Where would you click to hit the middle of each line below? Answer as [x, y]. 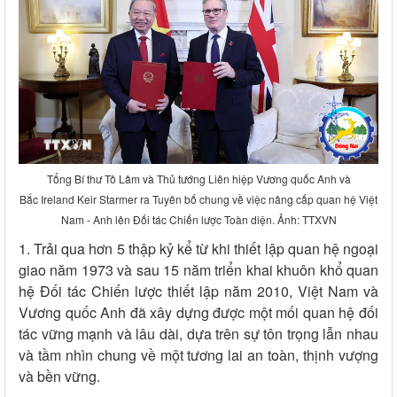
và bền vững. [59, 377]
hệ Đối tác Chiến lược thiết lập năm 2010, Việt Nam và [198, 292]
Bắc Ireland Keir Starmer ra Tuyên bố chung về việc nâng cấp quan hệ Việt [198, 199]
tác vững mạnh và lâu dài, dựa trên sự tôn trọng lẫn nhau [198, 334]
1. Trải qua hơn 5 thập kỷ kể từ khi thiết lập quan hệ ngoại [198, 249]
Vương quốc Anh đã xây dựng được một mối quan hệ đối [198, 313]
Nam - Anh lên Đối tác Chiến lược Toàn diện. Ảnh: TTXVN [198, 220]
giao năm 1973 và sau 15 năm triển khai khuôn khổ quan [198, 270]
